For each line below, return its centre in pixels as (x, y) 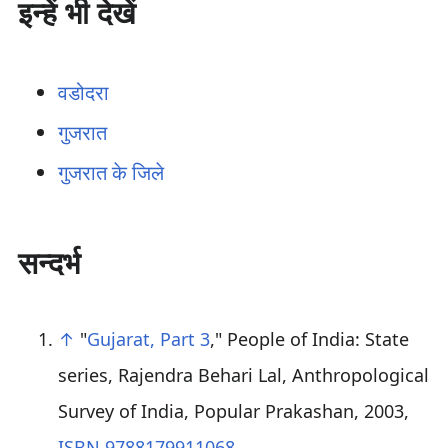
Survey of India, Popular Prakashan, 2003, (233, 411)
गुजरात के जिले (110, 172)
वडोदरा (83, 92)
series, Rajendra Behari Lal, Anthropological (243, 375)
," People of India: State (309, 339)
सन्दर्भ (48, 262)
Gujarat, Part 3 (148, 339)
